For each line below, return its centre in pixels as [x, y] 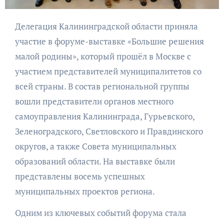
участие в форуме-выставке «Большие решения [109, 41]
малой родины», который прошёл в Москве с [103, 56]
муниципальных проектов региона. [85, 191]
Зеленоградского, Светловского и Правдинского [109, 131]
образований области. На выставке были [95, 161]
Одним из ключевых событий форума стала [100, 213]
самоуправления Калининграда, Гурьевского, [104, 116]
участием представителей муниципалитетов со [108, 71]
